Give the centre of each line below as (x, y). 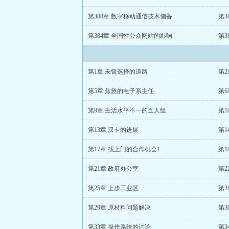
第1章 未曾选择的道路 (118, 72)
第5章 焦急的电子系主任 (121, 91)
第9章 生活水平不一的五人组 (127, 110)
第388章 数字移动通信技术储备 (130, 16)
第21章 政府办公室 (113, 169)
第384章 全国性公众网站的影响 (130, 36)
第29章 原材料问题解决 (119, 208)
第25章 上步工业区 (113, 188)
